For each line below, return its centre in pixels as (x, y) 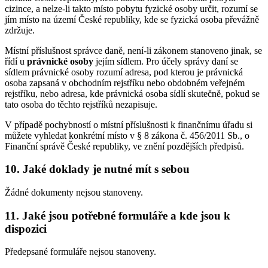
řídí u (16, 61)
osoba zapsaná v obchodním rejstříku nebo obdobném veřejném (125, 83)
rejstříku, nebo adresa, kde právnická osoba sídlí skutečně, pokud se (132, 93)
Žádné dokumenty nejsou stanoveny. (74, 192)
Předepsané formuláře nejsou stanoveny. (80, 252)
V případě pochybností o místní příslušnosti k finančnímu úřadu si (129, 124)
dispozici (26, 229)
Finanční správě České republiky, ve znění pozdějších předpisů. (124, 146)
